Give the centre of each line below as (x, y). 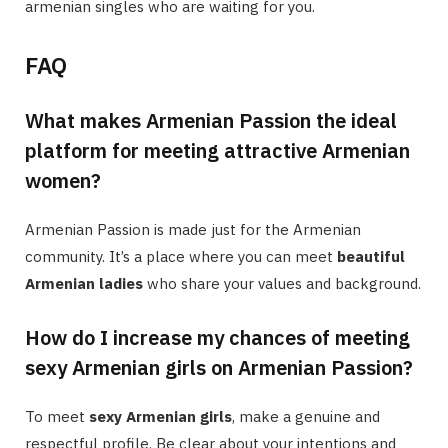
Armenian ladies (84, 284)
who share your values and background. (282, 284)
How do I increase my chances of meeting (217, 338)
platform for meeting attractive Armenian (217, 151)
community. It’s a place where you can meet (181, 257)
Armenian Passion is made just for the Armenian (193, 230)
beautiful (371, 257)
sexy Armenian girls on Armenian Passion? (219, 368)
